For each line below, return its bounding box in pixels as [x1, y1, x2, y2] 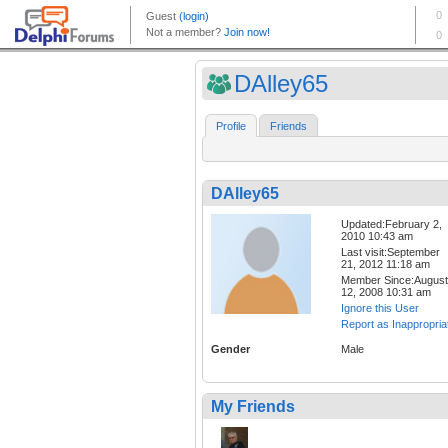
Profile [216, 120, 246, 133]
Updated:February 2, [341, 218, 442, 231]
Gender [211, 343, 250, 356]
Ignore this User [341, 302, 419, 315]
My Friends [211, 398, 295, 416]
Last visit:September [341, 246, 440, 259]
